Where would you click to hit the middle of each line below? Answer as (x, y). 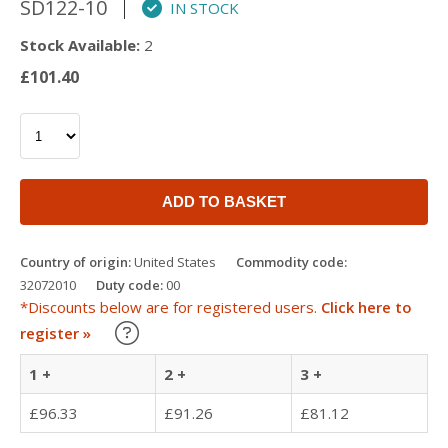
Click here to (366, 307)
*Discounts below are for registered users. (170, 307)
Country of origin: (75, 262)
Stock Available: (80, 45)
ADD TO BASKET (224, 201)
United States (173, 262)
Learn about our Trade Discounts (252, 328)
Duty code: (129, 285)
